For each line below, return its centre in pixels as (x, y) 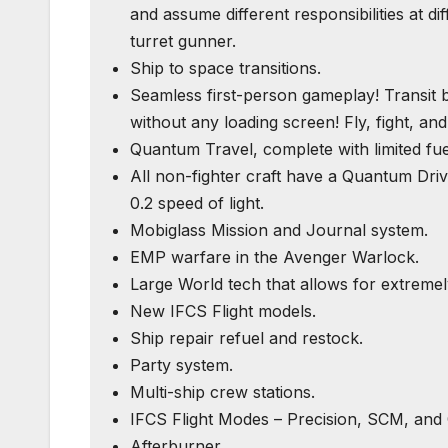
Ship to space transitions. (225, 67)
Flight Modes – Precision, (267, 418)
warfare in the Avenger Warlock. (292, 256)
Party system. (181, 364)
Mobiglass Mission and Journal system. (279, 229)
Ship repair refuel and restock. (246, 337)
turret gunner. (183, 40)
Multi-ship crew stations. (222, 391)
